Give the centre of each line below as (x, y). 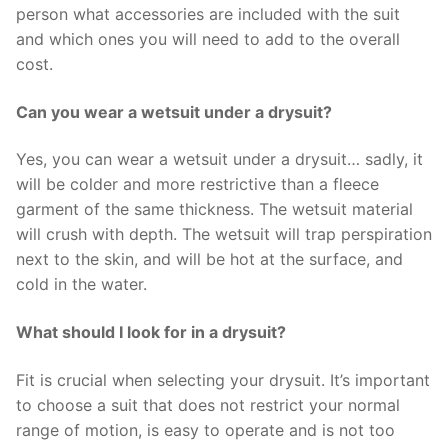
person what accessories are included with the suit (208, 14)
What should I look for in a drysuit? (151, 332)
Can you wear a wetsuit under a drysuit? (174, 111)
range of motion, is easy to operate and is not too (205, 429)
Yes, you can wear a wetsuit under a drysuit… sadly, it (219, 159)
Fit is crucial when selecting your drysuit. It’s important (223, 379)
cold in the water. (81, 284)
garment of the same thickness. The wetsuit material (214, 209)
